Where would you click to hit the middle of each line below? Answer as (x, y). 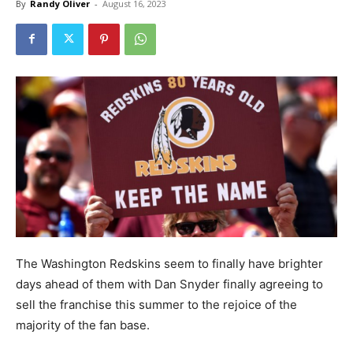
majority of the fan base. (83, 325)
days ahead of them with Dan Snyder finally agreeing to (169, 284)
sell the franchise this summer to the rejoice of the (156, 304)
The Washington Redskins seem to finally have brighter (169, 263)
